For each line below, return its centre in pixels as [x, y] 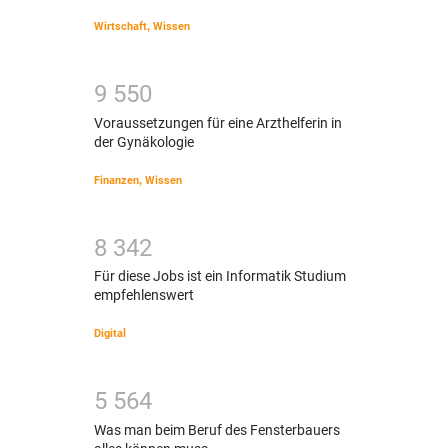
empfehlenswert [144, 295]
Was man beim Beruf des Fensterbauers [217, 429]
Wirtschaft [120, 27]
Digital [110, 334]
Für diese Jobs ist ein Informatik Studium [220, 276]
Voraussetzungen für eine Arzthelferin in [218, 122]
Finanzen [116, 180]
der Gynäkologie [144, 141]
